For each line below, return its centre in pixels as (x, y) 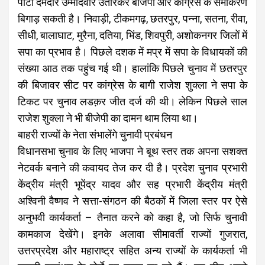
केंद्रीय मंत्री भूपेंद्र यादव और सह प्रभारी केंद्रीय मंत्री (132, 184)
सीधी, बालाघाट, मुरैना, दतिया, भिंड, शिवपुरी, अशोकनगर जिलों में (132, 35)
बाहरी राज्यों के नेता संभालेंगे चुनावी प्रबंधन (95, 135)
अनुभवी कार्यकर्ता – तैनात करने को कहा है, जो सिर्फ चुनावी (132, 217)
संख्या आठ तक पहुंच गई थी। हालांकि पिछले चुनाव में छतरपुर (132, 68)
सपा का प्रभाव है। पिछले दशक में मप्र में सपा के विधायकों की (132, 52)
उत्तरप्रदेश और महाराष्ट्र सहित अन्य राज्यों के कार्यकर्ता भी (132, 251)
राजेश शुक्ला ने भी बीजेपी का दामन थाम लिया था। (108, 118)
